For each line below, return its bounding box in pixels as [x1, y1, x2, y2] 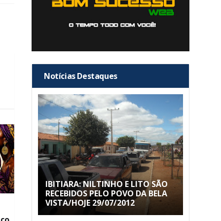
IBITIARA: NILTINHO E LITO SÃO [45, 179, 168, 190]
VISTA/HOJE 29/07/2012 [45, 197, 135, 209]
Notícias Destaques [44, 71, 117, 82]
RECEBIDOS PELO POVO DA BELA [45, 188, 167, 199]
